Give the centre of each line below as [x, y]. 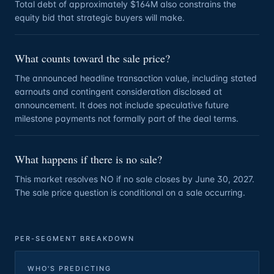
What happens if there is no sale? [88, 159]
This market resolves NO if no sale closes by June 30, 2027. [135, 179]
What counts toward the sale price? [92, 58]
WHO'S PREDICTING [69, 268]
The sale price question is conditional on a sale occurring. [130, 192]
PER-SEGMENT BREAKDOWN [75, 239]
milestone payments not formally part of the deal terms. [127, 118]
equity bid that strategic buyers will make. [100, 17]
